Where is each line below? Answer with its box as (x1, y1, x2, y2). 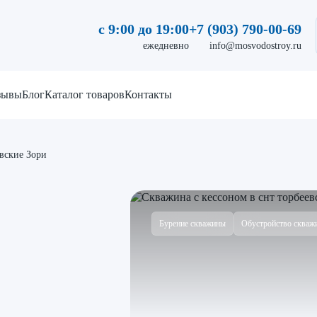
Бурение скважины (159, 219, 226, 229)
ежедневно (143, 40, 189, 51)
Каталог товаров (45, 88, 125, 100)
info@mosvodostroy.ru (209, 40, 301, 51)
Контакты (125, 88, 172, 100)
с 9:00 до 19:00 (98, 21, 189, 37)
